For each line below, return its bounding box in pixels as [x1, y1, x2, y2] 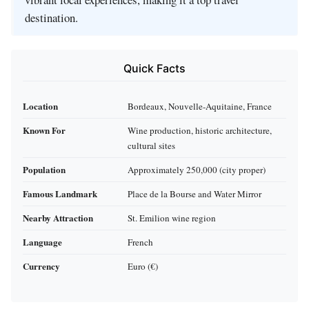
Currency [23, 259, 60, 272]
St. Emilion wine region [128, 211, 216, 224]
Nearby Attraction [23, 210, 93, 224]
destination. [25, 10, 78, 26]
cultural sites [128, 139, 175, 152]
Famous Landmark [23, 186, 97, 200]
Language [23, 235, 62, 248]
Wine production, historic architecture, [128, 123, 272, 137]
